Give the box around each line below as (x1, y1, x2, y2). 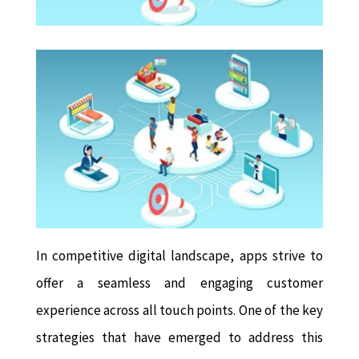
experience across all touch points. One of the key (35, 301, 324, 320)
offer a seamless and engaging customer (35, 274, 324, 292)
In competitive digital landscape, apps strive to (35, 247, 324, 265)
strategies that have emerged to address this (35, 329, 324, 347)
